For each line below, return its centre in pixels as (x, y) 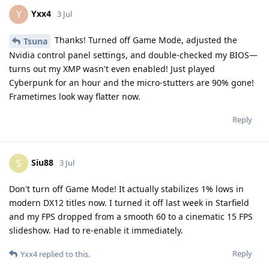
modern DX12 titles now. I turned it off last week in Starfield (129, 202)
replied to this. (64, 254)
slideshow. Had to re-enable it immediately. (96, 230)
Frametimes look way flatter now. (75, 96)
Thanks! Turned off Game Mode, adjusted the (145, 40)
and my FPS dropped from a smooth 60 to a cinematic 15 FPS (131, 216)
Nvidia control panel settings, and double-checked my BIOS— (133, 55)
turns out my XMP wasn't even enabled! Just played (112, 68)
